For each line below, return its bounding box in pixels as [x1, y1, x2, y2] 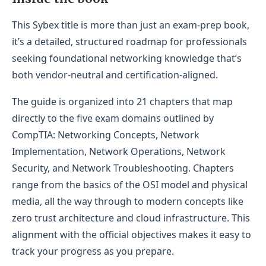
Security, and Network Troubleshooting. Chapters [12, 161, 234, 175]
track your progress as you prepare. [12, 244, 174, 258]
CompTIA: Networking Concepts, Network [12, 128, 199, 141]
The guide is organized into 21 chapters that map [12, 94, 233, 108]
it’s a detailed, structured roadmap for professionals [12, 34, 247, 48]
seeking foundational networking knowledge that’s [12, 51, 242, 65]
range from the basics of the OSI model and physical [12, 178, 248, 191]
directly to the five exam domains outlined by [12, 111, 214, 125]
